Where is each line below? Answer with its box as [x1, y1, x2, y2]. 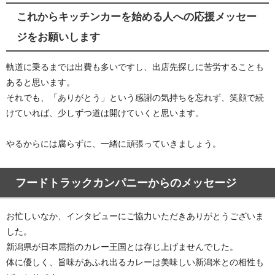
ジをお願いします [16, 31, 100, 42]
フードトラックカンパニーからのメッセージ [15, 177, 236, 189]
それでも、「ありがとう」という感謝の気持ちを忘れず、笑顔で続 [6, 93, 264, 103]
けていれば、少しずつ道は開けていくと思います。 [6, 109, 204, 118]
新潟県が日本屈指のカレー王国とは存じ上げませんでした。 [6, 242, 238, 251]
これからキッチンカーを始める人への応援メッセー [16, 11, 257, 21]
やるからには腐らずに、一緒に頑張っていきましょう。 [6, 139, 221, 149]
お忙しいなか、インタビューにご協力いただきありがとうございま [6, 211, 264, 220]
